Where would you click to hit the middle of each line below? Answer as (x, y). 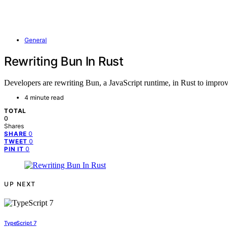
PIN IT (14, 149)
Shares (14, 126)
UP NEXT (20, 184)
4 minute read (44, 98)
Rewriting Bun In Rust (64, 61)
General (36, 40)
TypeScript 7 (20, 223)
